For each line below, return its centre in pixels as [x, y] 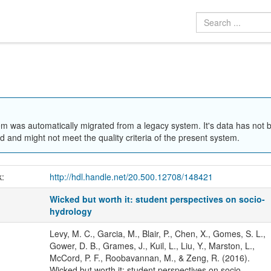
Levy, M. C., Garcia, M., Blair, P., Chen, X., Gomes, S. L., [157, 234]
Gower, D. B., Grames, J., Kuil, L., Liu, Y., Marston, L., [152, 246]
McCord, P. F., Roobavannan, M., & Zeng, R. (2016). [149, 258]
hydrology [71, 211]
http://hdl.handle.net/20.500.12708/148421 [131, 177]
